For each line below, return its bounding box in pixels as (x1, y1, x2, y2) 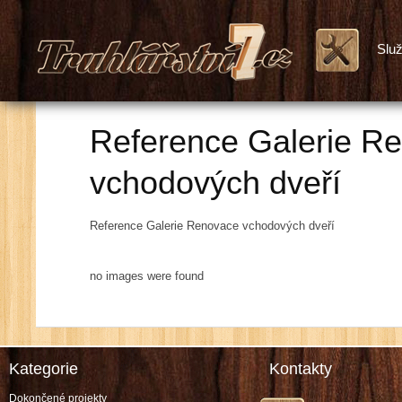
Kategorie (9, 360, 79, 378)
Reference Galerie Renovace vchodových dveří (90, 219, 336, 232)
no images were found (90, 269, 205, 283)
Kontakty (269, 360, 333, 378)
